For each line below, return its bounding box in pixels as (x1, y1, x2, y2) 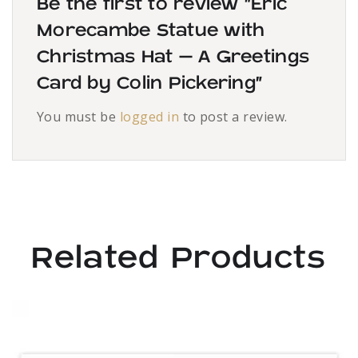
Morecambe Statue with (37, 22, 265, 41)
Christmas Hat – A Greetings (37, 48, 310, 67)
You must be (37, 108, 120, 126)
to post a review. (179, 108, 288, 126)
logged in (119, 108, 180, 126)
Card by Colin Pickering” (37, 74, 263, 93)
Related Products (31, 242, 327, 276)
